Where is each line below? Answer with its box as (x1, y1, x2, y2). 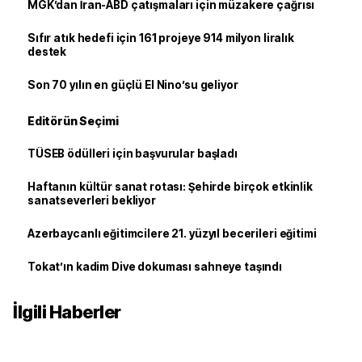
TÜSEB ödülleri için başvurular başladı (27, 147, 238, 160)
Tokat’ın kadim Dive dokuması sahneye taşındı (27, 260, 283, 273)
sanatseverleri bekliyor (27, 194, 156, 207)
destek (27, 45, 67, 58)
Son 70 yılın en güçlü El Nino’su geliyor (27, 78, 238, 91)
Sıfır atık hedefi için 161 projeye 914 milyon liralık (27, 32, 294, 44)
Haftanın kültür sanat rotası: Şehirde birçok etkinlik (27, 180, 313, 193)
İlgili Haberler (13, 301, 121, 322)
